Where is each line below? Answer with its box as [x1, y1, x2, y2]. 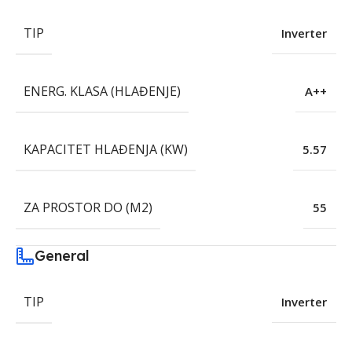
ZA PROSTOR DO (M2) [24, 199, 152, 217]
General [35, 247, 90, 266]
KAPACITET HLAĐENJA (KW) [24, 141, 188, 159]
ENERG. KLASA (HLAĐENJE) [24, 82, 181, 101]
